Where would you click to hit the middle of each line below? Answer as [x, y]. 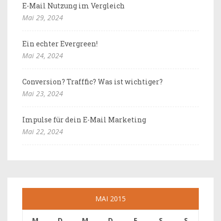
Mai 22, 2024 [43, 131]
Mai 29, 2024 [43, 18]
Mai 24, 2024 [43, 55]
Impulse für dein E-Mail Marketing [84, 120]
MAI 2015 [110, 199]
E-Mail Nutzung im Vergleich [74, 6]
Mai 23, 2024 [43, 93]
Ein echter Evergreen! [60, 44]
